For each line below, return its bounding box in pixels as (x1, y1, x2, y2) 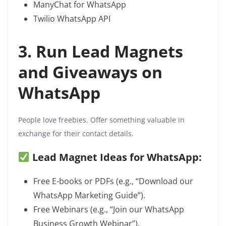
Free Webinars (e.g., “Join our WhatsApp (33, 204, 184, 215)
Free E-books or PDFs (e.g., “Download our (33, 176, 193, 187)
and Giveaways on (18, 61, 162, 83)
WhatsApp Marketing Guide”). (33, 190, 145, 201)
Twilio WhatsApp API (33, 13, 110, 25)
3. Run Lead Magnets (18, 40, 183, 63)
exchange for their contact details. (18, 129, 134, 139)
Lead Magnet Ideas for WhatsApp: (29, 150, 202, 164)
